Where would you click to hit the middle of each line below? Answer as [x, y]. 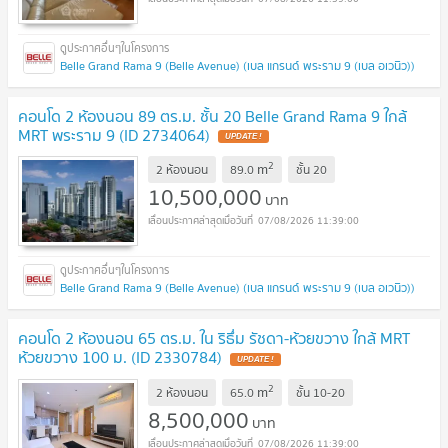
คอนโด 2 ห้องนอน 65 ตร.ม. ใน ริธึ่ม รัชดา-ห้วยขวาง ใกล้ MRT [214, 338]
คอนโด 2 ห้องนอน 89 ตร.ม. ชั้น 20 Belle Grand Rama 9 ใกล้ [212, 115]
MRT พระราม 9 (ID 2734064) [114, 134]
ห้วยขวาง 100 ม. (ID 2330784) [120, 357]
